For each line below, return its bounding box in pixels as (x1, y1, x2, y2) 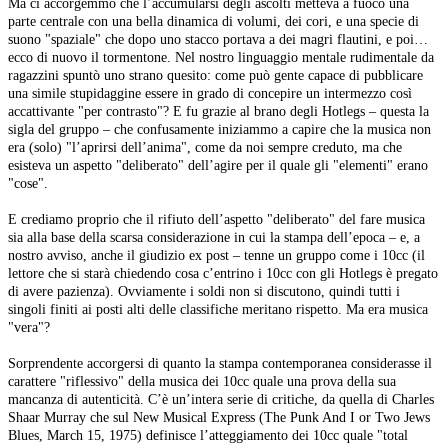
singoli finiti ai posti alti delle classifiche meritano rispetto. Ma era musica (8, 301, 428, 318)
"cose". (8, 175, 48, 192)
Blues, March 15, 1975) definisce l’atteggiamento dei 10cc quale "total (8, 427, 408, 444)
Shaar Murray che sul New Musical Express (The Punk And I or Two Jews (8, 409, 430, 426)
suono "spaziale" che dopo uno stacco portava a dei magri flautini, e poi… (8, 31, 428, 48)
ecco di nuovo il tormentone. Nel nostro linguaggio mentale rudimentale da (8, 49, 434, 66)
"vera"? (8, 319, 50, 336)
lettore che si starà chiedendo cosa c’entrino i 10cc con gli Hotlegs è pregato (8, 265, 438, 282)
